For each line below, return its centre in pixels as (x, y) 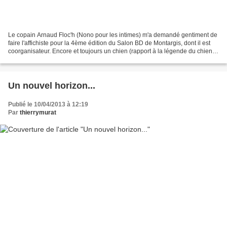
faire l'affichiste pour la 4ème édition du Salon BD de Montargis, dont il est (109, 43)
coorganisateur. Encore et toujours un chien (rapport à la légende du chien (110, 51)
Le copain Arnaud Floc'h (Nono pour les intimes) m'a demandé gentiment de (113, 35)
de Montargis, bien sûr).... (43, 59)
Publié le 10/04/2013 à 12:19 (48, 104)
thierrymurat (38, 112)
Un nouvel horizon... (52, 85)
